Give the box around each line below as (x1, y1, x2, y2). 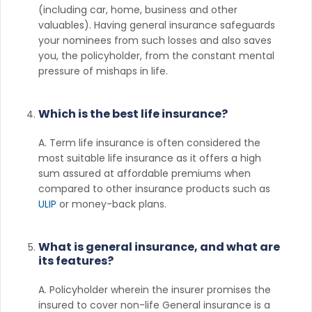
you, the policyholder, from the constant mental (38, 48, 274, 63)
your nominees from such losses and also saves (38, 33, 272, 47)
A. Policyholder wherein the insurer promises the (38, 282, 271, 297)
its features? (38, 252, 114, 269)
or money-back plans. (56, 196, 166, 211)
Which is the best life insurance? (38, 105, 228, 122)
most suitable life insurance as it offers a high (38, 150, 261, 165)
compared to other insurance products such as (38, 181, 270, 196)
